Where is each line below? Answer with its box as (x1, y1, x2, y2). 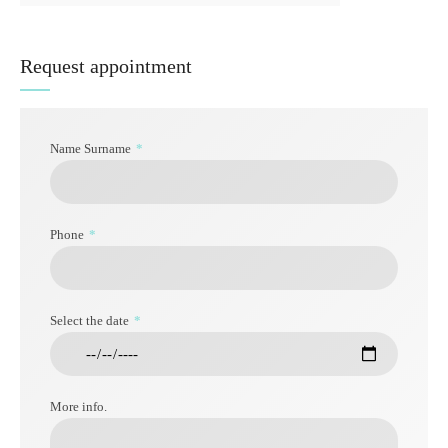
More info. (50, 399, 107, 415)
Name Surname (50, 141, 131, 157)
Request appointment (20, 55, 192, 78)
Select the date (50, 313, 129, 329)
